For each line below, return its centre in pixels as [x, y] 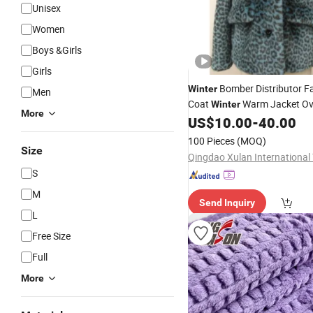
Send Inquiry [227, 203]
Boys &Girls [57, 50]
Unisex [46, 8]
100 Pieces [211, 141]
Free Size [51, 236]
